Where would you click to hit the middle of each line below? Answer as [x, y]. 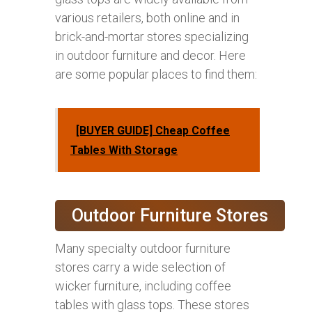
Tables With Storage [124, 150]
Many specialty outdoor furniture [143, 248]
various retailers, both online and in [147, 17]
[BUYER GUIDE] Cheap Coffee [153, 130]
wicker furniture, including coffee [143, 286]
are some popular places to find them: [156, 74]
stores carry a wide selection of [140, 267]
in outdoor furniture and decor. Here [150, 55]
